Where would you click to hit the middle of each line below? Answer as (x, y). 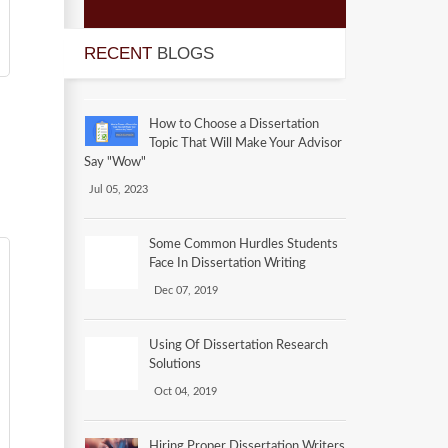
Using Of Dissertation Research (238, 345)
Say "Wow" (114, 162)
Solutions (174, 364)
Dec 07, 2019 (185, 290)
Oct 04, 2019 (185, 391)
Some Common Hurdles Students (243, 244)
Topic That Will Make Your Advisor (245, 143)
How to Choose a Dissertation (233, 124)
